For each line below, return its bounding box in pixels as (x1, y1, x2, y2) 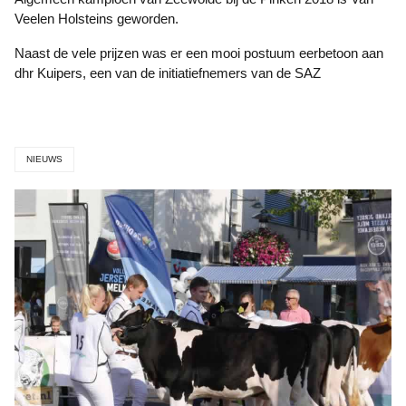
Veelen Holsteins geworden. (14, 11, 179, 26)
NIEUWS (26, 154, 63, 164)
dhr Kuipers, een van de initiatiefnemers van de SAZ (14, 65, 321, 81)
